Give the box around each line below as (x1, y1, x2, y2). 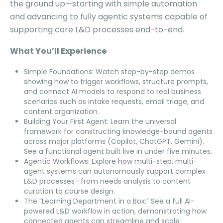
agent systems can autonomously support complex (24, 166, 206, 176)
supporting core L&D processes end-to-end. (10, 23, 184, 35)
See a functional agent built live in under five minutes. (24, 146, 212, 156)
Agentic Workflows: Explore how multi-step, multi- (24, 156, 197, 166)
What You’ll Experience (10, 45, 107, 57)
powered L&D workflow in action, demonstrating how (24, 206, 207, 216)
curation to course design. (24, 186, 115, 196)
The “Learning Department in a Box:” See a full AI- (24, 196, 195, 206)
